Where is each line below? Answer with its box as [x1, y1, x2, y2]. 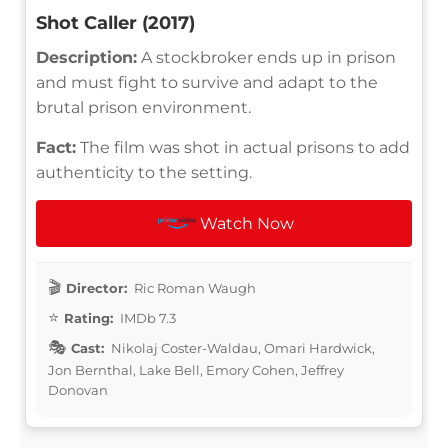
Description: [36, 47, 137, 67]
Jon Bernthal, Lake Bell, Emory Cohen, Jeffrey [48, 361, 344, 378]
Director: [66, 279, 127, 296]
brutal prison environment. [36, 97, 251, 117]
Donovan [48, 381, 108, 398]
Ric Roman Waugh [131, 279, 256, 296]
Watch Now [200, 213, 295, 233]
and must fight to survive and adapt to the [36, 72, 378, 92]
